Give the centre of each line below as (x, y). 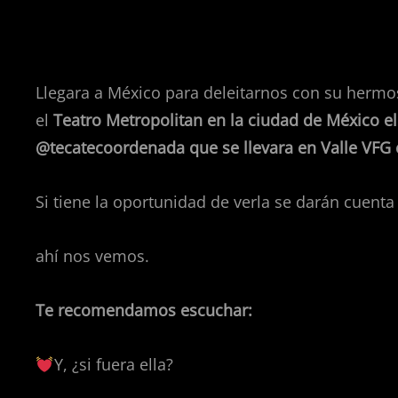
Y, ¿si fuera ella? (113, 364)
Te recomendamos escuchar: (144, 310)
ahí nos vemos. (92, 256)
